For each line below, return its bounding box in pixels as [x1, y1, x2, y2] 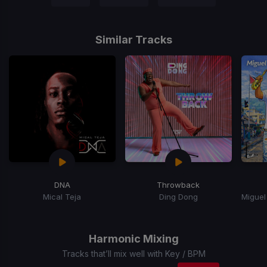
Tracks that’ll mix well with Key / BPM [61, 248, 206, 259]
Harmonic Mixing [88, 232, 179, 245]
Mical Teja [43, 191, 82, 201]
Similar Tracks [95, 33, 172, 46]
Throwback [157, 179, 200, 190]
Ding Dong [159, 191, 198, 201]
